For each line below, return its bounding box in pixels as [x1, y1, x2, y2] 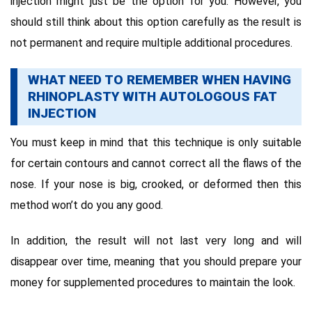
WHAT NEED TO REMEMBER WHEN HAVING [28, 72, 291, 88]
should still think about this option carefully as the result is [10, 15, 302, 29]
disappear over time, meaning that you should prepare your [10, 254, 302, 268]
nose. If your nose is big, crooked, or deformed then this [10, 177, 302, 191]
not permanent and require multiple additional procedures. [10, 36, 292, 50]
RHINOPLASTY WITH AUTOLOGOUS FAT [28, 88, 276, 105]
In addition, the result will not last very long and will [10, 233, 302, 247]
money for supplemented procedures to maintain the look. [10, 275, 295, 289]
